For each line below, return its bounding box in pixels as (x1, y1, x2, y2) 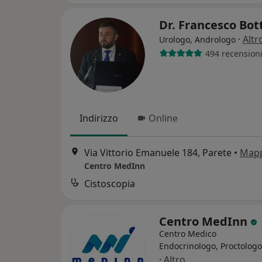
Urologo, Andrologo (159, 34, 236, 45)
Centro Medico (159, 228, 216, 240)
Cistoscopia (84, 177, 135, 191)
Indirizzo (80, 112, 118, 125)
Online (149, 112, 178, 125)
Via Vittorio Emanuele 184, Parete (84, 146, 232, 160)
